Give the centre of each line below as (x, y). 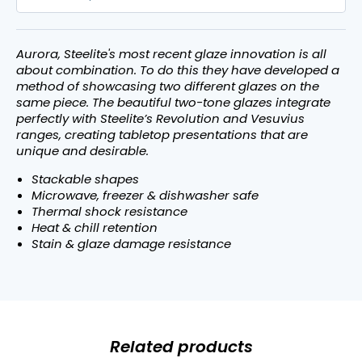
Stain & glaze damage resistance (131, 244)
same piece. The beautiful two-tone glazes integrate (173, 102)
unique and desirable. (82, 151)
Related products (181, 347)
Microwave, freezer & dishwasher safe (145, 195)
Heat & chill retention (94, 227)
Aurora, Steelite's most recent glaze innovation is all (171, 54)
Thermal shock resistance (109, 211)
